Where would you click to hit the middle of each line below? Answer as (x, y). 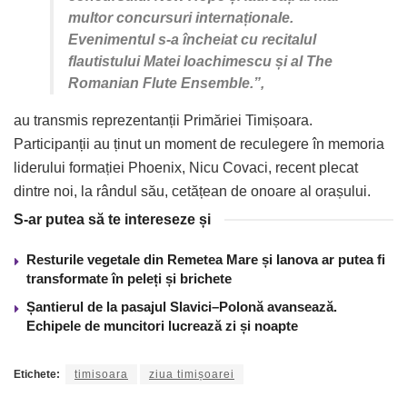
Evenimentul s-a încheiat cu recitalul (192, 39)
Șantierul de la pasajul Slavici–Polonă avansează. (182, 306)
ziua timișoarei (192, 374)
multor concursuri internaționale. (181, 17)
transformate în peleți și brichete (129, 278)
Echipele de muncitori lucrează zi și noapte (162, 325)
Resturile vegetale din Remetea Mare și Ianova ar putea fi (206, 259)
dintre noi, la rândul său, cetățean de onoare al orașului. (192, 191)
